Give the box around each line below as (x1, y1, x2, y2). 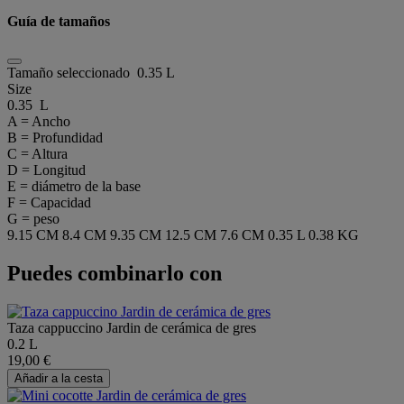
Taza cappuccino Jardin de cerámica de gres (7, 319, 256, 335)
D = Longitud (7, 161, 86, 178)
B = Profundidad (7, 129, 103, 145)
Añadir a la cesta (14, 371, 103, 385)
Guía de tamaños (7, 13, 110, 29)
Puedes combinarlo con (7, 261, 222, 285)
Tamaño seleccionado (7, 64, 137, 80)
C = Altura (7, 145, 68, 161)
